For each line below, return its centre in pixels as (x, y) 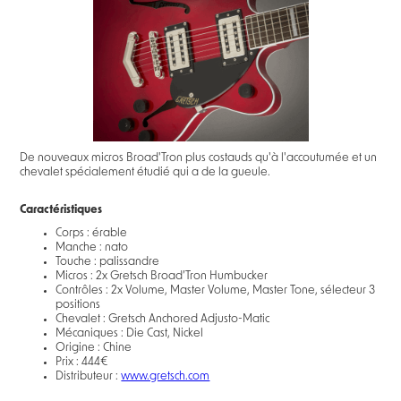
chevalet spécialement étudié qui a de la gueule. (145, 172)
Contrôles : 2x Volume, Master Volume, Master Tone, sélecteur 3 (216, 290)
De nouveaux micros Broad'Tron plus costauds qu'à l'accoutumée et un (199, 158)
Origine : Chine (94, 347)
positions (78, 304)
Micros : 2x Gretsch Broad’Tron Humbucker (162, 276)
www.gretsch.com (166, 376)
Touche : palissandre (108, 261)
